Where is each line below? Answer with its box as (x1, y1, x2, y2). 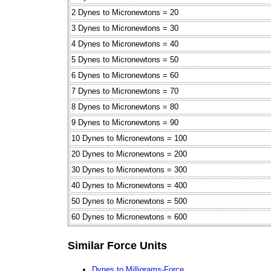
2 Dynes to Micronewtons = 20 (71, 8, 178, 18)
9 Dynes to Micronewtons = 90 (71, 118, 178, 128)
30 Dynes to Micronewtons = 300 (71, 165, 187, 175)
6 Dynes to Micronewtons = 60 (71, 71, 178, 80)
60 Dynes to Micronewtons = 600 (71, 212, 187, 222)
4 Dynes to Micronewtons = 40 (71, 39, 178, 49)
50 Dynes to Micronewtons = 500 (71, 197, 187, 206)
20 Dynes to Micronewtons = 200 (71, 149, 187, 159)
